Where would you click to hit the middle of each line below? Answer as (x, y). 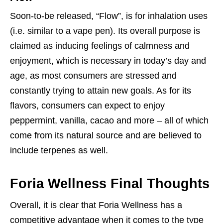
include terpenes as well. (59, 151)
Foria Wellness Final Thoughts (110, 184)
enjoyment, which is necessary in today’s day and (108, 61)
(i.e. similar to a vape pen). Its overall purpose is (105, 31)
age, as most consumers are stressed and (93, 76)
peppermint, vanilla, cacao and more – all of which (109, 121)
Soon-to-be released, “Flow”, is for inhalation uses (109, 16)
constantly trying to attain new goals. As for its (101, 91)
